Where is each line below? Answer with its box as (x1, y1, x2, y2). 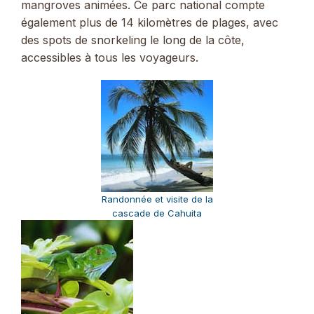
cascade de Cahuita (112, 207, 202, 219)
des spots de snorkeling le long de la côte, (21, 33, 245, 48)
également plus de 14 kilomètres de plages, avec (21, 15, 278, 30)
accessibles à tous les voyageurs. (21, 50, 198, 65)
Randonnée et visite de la (101, 193, 213, 205)
